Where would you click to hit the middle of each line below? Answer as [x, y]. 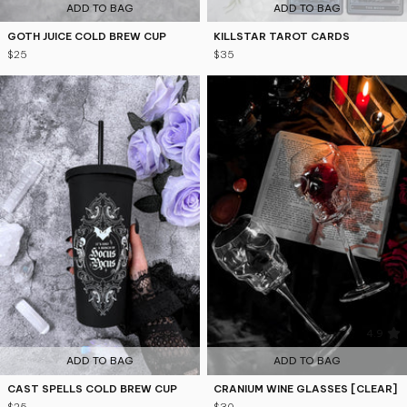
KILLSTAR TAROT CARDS [282, 36]
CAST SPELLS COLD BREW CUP [92, 389]
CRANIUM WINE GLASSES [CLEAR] [306, 389]
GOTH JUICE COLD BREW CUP [86, 36]
